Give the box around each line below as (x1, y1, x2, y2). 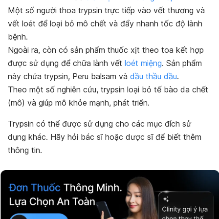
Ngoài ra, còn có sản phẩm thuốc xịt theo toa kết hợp (8, 44, 204, 55)
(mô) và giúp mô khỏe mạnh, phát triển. (8, 97, 150, 108)
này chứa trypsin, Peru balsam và (8, 71, 130, 81)
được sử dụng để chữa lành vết (8, 58, 125, 68)
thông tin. (8, 145, 42, 155)
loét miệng (125, 58, 162, 68)
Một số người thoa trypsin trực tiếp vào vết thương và (8, 5, 205, 15)
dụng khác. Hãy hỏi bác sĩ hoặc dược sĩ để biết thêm (8, 131, 201, 142)
